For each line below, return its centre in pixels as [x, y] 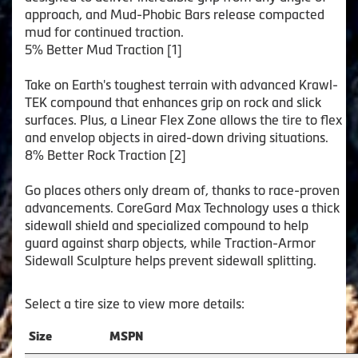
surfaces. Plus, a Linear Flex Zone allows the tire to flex [183, 119]
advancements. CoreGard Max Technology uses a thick [182, 207]
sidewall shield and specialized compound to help [167, 225]
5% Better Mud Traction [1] [103, 49]
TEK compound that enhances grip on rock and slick [173, 102]
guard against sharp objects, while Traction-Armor [170, 243]
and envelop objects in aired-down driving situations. [177, 137]
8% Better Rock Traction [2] [105, 155]
